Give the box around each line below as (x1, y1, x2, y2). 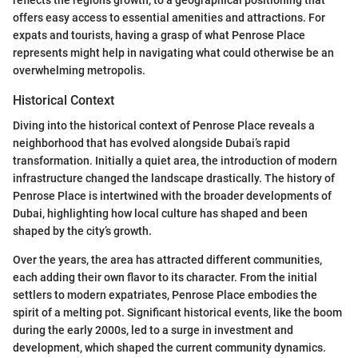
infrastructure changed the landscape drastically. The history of (13, 171, 335, 185)
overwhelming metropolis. (13, 63, 145, 77)
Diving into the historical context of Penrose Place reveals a (13, 118, 315, 132)
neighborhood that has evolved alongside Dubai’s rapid (13, 136, 290, 149)
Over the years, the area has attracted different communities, (13, 253, 322, 266)
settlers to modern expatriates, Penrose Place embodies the (13, 288, 317, 301)
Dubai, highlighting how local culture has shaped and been (13, 206, 308, 220)
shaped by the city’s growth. (13, 224, 152, 237)
